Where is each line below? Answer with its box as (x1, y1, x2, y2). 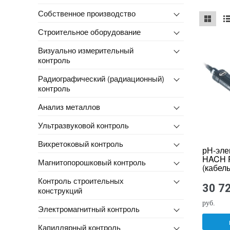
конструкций (37, 184, 82, 196)
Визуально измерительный (37, 44, 133, 55)
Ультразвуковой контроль (37, 119, 129, 130)
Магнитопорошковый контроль (37, 156, 146, 167)
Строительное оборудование (37, 26, 141, 37)
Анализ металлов (37, 101, 100, 112)
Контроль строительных (37, 175, 124, 186)
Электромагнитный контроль (37, 203, 140, 214)
